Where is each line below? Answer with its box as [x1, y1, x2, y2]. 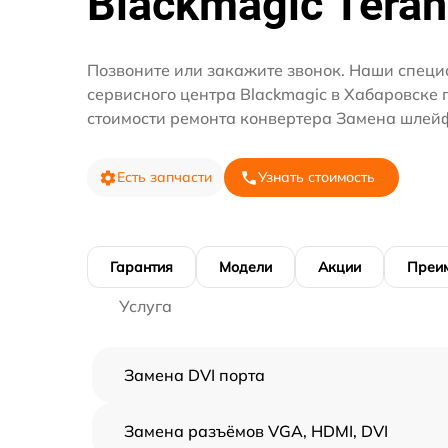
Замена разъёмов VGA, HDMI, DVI [124, 421, 388, 442]
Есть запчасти [117, 168, 212, 187]
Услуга [119, 296, 172, 317]
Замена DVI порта [124, 365, 265, 386]
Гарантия [110, 258, 173, 277]
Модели [219, 258, 272, 277]
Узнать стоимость [258, 168, 375, 187]
